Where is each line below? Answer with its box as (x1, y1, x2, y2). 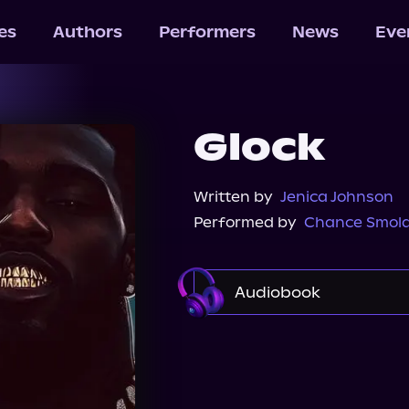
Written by (194, 188, 273, 205)
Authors (52, 23, 122, 41)
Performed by (194, 214, 297, 231)
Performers (158, 23, 256, 41)
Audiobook (235, 283, 320, 301)
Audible (228, 334, 285, 351)
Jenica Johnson (280, 188, 393, 205)
